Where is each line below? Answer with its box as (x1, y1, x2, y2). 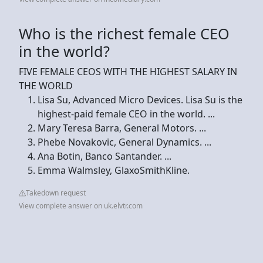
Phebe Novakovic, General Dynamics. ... (38, 135, 211, 149)
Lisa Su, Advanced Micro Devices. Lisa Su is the (38, 93, 242, 106)
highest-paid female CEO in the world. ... (38, 107, 215, 120)
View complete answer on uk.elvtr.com (19, 200, 143, 211)
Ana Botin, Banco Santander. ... (38, 149, 171, 163)
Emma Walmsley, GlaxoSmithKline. (38, 163, 190, 177)
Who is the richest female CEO (19, 23, 230, 43)
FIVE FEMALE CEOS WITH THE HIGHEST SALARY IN (19, 65, 237, 78)
